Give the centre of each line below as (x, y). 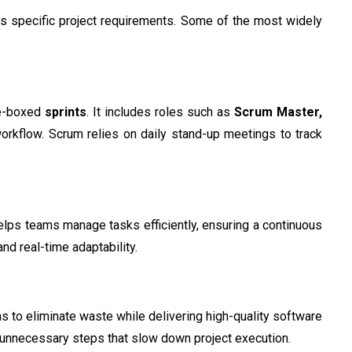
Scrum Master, (278, 112)
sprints (65, 112)
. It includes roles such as (160, 112)
